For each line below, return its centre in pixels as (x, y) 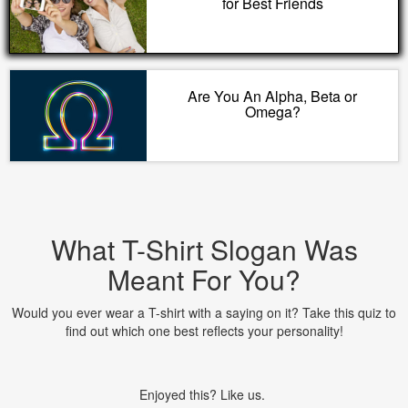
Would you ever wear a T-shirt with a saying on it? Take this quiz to (204, 312)
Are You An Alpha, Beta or (272, 96)
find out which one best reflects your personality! (204, 331)
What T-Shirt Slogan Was (204, 249)
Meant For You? (204, 279)
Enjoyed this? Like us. (204, 394)
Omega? (272, 112)
